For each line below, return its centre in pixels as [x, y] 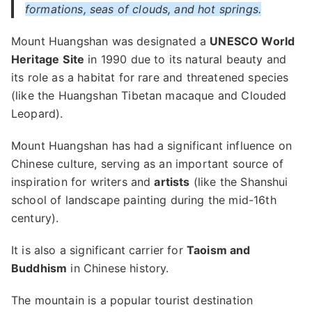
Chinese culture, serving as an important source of [148, 164]
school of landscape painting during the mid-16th [144, 200]
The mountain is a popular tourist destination [132, 300]
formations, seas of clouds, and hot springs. [143, 9]
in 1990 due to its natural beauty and [186, 59]
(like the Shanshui [239, 182]
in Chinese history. [118, 268]
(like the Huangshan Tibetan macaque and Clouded [149, 95]
